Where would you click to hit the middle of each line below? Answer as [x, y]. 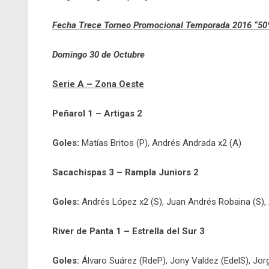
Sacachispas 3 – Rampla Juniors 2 [125, 173]
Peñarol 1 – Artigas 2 [97, 114]
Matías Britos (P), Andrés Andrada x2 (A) [160, 143]
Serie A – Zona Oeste [98, 84]
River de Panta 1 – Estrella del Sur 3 [128, 231]
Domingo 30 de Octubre [98, 55]
